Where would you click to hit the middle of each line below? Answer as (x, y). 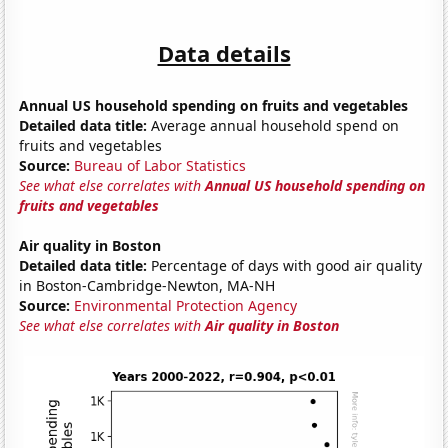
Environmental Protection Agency (186, 305)
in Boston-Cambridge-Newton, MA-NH (147, 285)
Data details (224, 52)
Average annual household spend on (273, 125)
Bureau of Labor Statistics (160, 165)
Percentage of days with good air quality (285, 265)
